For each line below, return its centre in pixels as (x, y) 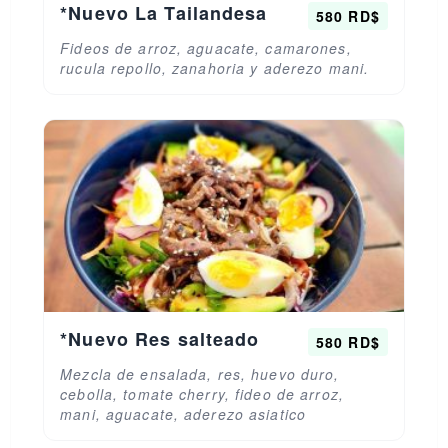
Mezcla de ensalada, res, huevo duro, (200, 374)
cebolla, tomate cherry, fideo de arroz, (202, 394)
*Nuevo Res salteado (160, 339)
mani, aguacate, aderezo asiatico (183, 414)
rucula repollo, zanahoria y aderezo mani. (215, 68)
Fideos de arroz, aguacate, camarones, (206, 48)
